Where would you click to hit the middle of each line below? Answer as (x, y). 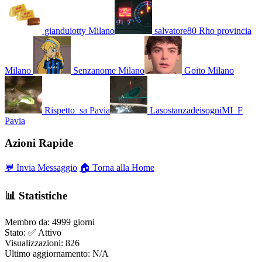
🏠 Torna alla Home (117, 167)
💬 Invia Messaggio (41, 167)
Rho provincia (225, 30)
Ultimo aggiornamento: (47, 254)
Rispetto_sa (66, 110)
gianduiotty (65, 30)
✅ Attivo (45, 233)
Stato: (15, 233)
